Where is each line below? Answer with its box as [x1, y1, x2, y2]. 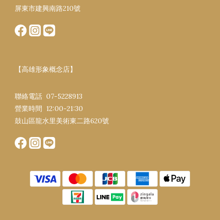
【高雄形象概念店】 [15, 64, 77, 74]
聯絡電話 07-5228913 [15, 91, 82, 101]
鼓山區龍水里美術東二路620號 [15, 116, 109, 125]
